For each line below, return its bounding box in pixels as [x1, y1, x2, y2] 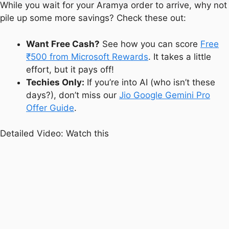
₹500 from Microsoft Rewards [26, 51, 148, 62]
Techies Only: [26, 77, 84, 87]
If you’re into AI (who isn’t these [84, 77, 215, 87]
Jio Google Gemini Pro [119, 89, 210, 100]
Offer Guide [26, 102, 74, 113]
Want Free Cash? [26, 38, 100, 49]
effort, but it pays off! [26, 64, 114, 75]
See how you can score [100, 38, 200, 49]
